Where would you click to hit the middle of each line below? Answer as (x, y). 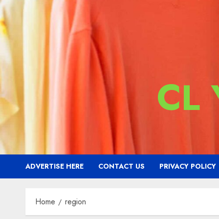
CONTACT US (121, 166)
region (76, 202)
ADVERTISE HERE (55, 166)
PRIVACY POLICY (188, 166)
